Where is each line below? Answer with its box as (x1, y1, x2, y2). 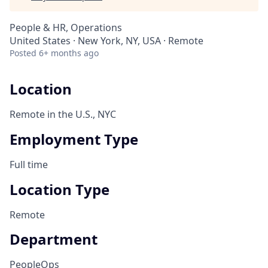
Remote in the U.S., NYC (10, 107, 116, 121)
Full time (10, 157, 48, 171)
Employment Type (10, 129, 138, 149)
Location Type (10, 179, 109, 199)
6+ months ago (39, 47, 99, 59)
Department (10, 229, 98, 249)
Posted (10, 47, 36, 59)
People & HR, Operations (10, 21, 122, 34)
